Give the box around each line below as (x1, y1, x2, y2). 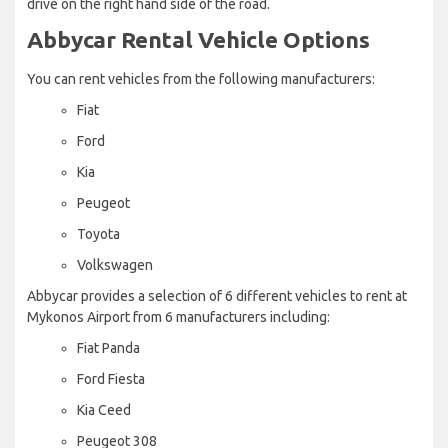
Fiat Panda (77, 339, 140, 356)
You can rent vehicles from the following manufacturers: (27, 70, 375, 87)
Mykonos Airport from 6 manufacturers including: (27, 308, 330, 325)
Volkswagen (77, 256, 153, 273)
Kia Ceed (77, 401, 131, 418)
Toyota (77, 225, 120, 242)
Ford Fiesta (77, 370, 145, 387)
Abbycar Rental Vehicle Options (27, 26, 370, 52)
